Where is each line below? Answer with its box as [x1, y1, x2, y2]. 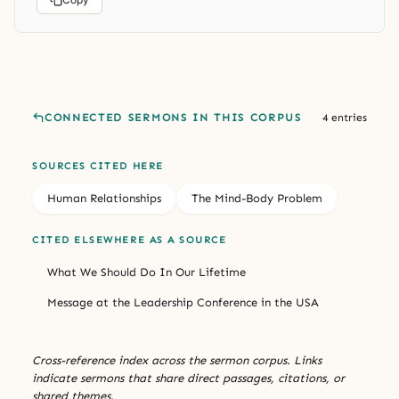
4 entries [322, 110, 367, 124]
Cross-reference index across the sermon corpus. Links [32, 353, 322, 367]
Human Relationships [47, 191, 161, 205]
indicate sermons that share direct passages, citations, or [32, 370, 345, 385]
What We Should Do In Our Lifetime [47, 265, 246, 279]
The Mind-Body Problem [191, 191, 322, 205]
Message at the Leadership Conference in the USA [47, 295, 319, 309]
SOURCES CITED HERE [32, 159, 164, 172]
